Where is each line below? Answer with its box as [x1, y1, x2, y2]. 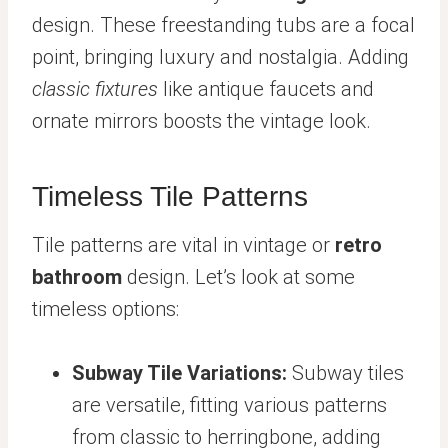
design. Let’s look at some [122, 265, 355, 290]
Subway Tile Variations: [72, 361, 287, 386]
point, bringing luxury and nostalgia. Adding [32, 45, 409, 70]
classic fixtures [32, 77, 158, 102]
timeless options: [32, 297, 179, 322]
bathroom [32, 265, 122, 290]
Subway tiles [287, 361, 404, 386]
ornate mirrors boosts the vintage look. [32, 109, 371, 134]
